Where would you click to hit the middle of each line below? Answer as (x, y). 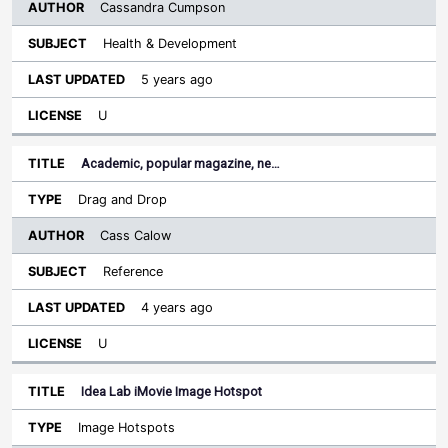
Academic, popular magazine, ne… (180, 163)
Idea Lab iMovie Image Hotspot (171, 391)
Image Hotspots (126, 427)
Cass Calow (135, 235)
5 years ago (177, 79)
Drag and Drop (122, 199)
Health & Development (170, 43)
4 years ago (177, 307)
